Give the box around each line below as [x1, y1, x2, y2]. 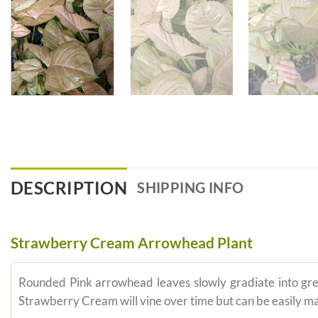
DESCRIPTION [11, 177, 128, 198]
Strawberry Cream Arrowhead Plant [10, 234, 253, 252]
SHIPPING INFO [137, 179, 244, 197]
